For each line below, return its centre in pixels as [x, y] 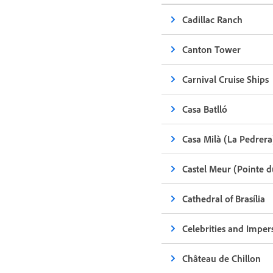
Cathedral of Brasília [224, 199]
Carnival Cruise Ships [226, 79]
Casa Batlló [205, 109]
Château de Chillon [222, 258]
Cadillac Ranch [213, 19]
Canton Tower [212, 49]
